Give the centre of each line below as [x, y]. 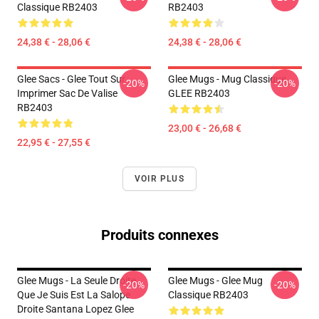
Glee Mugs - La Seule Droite [77, 281]
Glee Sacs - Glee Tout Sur [71, 79]
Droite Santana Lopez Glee [75, 309]
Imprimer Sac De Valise [67, 93]
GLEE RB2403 [199, 93]
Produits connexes [159, 235]
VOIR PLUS [159, 179]
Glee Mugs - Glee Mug [215, 281]
